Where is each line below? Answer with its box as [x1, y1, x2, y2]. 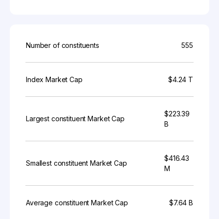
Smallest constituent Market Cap [26, 159, 127, 167]
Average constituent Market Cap [26, 198, 128, 207]
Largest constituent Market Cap [26, 114, 125, 123]
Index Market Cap [26, 75, 83, 84]
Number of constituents [26, 41, 99, 49]
